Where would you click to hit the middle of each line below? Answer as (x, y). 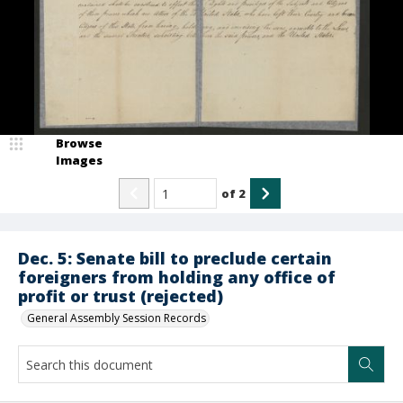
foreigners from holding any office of (177, 277)
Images (79, 160)
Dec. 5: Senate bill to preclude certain (175, 258)
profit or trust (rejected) (121, 296)
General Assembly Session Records (116, 318)
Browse (79, 143)
